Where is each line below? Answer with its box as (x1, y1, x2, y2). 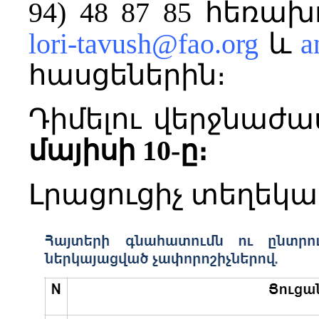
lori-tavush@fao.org (28, 27, 258, 60)
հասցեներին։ (28, 58, 226, 91)
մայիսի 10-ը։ (28, 134, 207, 167)
